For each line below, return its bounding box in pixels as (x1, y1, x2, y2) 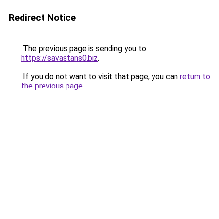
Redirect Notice (9, 12, 76, 23)
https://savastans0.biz (21, 53, 98, 63)
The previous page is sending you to (21, 44, 146, 53)
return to (180, 72, 210, 81)
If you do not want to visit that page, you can (21, 72, 180, 81)
